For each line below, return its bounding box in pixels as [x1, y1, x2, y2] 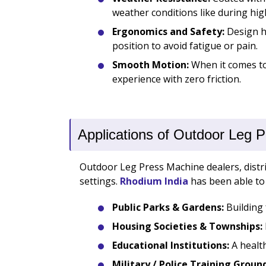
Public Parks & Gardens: [112, 201, 224, 214]
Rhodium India [119, 175, 188, 188]
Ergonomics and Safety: [112, 25, 224, 39]
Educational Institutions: [112, 239, 229, 252]
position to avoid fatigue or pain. [112, 39, 258, 53]
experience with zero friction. [112, 72, 241, 86]
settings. [79, 175, 120, 188]
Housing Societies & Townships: [112, 220, 262, 233]
